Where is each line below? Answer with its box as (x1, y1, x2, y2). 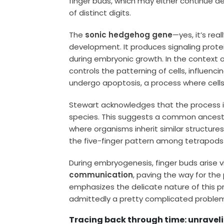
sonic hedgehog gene (85, 29, 173, 40)
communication (69, 169, 133, 180)
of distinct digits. (69, 7, 131, 18)
